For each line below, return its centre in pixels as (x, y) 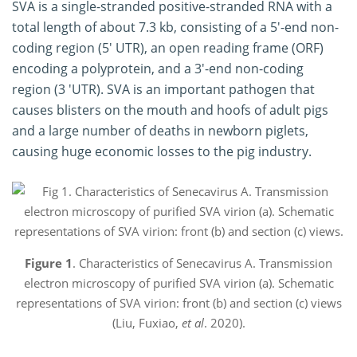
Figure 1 (49, 263)
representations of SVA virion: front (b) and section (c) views (178, 302)
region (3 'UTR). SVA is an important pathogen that (163, 89)
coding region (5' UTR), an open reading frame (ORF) (168, 47)
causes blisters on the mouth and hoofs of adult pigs (170, 110)
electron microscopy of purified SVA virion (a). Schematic (178, 282)
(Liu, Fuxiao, (147, 322)
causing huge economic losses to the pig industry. (162, 151)
